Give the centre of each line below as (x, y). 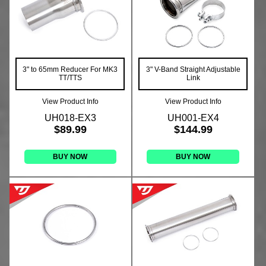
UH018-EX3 (70, 118)
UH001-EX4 (193, 118)
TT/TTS (70, 78)
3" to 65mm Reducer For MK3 (70, 70)
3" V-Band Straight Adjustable (193, 70)
